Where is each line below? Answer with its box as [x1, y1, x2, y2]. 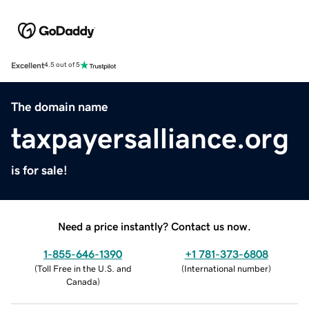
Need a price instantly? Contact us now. [58, 220, 251, 232]
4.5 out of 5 [44, 61, 80, 69]
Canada [66, 277, 97, 286]
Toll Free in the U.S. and [37, 263, 132, 273]
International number [184, 263, 268, 273]
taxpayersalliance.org [11, 123, 289, 153]
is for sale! [11, 163, 68, 177]
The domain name [11, 100, 108, 113]
